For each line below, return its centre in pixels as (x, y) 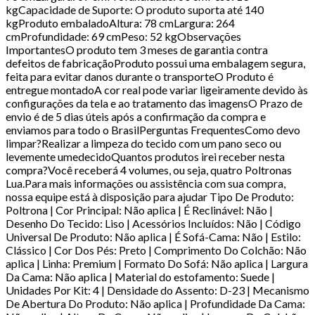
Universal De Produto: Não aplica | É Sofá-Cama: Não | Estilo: (153, 236)
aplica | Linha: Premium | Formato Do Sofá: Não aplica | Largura (157, 263)
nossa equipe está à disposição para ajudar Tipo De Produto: (150, 196)
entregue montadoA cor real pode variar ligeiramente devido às (157, 89)
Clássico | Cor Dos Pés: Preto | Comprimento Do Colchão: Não (156, 250)
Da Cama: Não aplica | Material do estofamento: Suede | (140, 276)
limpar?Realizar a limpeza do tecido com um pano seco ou (143, 143)
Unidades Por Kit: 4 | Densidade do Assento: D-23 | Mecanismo (157, 290)
